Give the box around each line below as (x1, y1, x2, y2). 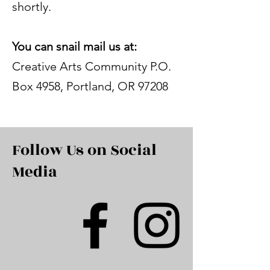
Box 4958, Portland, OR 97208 (12, 78, 168, 93)
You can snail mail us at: (12, 39, 137, 54)
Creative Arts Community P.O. (12, 58, 171, 74)
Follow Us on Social (12, 138, 157, 162)
